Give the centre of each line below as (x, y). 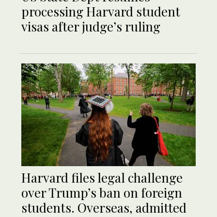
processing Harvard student (101, 11)
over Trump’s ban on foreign (102, 192)
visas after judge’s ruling (91, 26)
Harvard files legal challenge (102, 177)
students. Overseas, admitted (104, 207)
